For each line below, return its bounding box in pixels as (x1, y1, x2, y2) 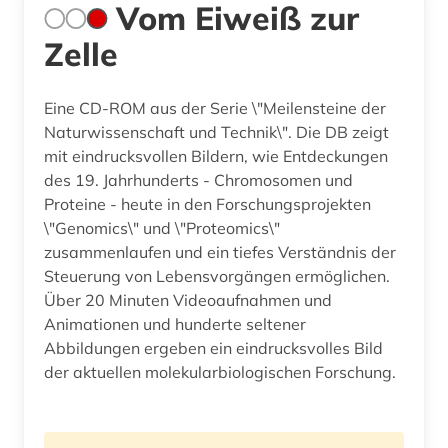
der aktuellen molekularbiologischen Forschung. (44, 361, 396, 382)
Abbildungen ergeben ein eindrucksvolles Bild (44, 337, 383, 358)
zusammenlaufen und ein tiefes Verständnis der (44, 241, 396, 262)
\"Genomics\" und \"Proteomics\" (44, 217, 280, 238)
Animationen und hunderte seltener (44, 313, 306, 334)
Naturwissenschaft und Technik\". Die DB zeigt (44, 121, 389, 142)
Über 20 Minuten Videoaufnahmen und (44, 289, 332, 310)
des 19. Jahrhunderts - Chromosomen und (44, 169, 353, 190)
